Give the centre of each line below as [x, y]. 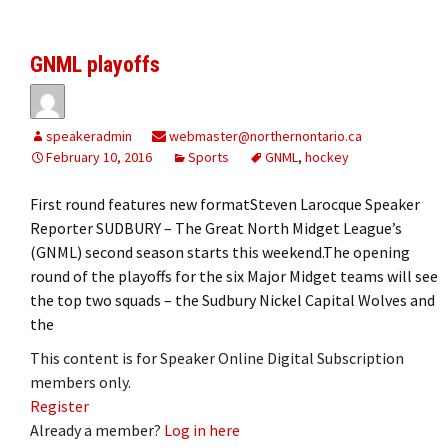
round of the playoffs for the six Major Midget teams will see [234, 275]
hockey [327, 156]
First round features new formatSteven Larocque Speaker [225, 203]
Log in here [202, 429]
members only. [80, 381]
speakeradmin [89, 135]
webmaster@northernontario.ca [264, 135]
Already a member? [97, 429]
